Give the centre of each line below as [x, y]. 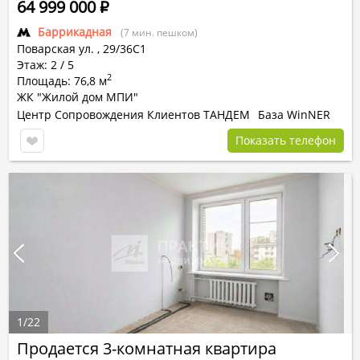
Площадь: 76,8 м [62, 81]
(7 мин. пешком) [159, 33]
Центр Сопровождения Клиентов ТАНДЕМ [133, 115]
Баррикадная [75, 32]
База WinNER [294, 115]
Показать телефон [286, 140]
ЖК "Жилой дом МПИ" [78, 97]
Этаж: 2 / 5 [45, 65]
